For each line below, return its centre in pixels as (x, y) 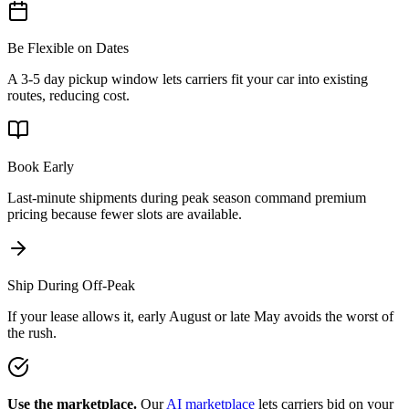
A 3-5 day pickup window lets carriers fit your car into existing (188, 79)
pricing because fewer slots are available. (125, 214)
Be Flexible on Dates (68, 47)
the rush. (32, 332)
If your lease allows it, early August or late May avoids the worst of (200, 316)
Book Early (41, 166)
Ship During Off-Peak (71, 285)
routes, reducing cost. (68, 95)
